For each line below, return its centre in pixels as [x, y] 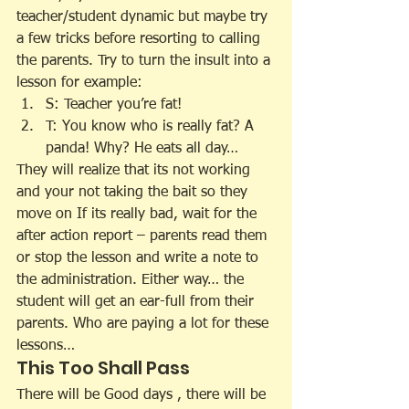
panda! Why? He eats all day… [142, 148]
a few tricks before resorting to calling [141, 39]
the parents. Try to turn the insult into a [146, 61]
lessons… [46, 346]
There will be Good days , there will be [143, 395]
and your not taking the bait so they [134, 192]
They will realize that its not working [136, 170]
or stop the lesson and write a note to [140, 258]
